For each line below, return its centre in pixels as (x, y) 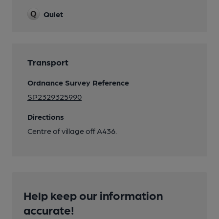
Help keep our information (93, 195)
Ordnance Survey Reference (78, 82)
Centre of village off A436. (72, 131)
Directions (46, 116)
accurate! (49, 209)
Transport (48, 62)
